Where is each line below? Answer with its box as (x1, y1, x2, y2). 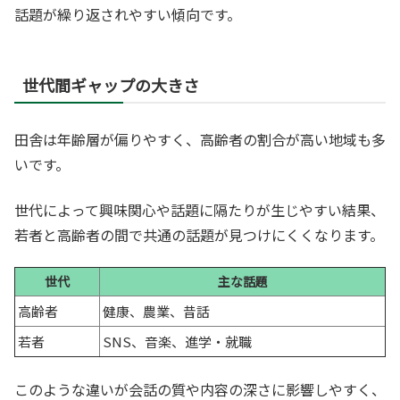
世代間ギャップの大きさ (22, 73, 199, 97)
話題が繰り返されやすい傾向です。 (14, 4, 241, 26)
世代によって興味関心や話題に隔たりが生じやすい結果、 (14, 198, 385, 221)
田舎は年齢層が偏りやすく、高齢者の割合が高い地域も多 (14, 129, 386, 151)
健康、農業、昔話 (103, 301, 210, 321)
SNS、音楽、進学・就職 (103, 331, 252, 351)
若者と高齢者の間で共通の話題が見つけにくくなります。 (14, 223, 384, 246)
